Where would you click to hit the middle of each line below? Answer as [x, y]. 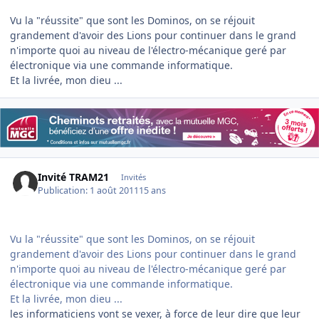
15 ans [153, 190]
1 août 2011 [115, 190]
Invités [133, 177]
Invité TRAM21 [74, 177]
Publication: [64, 190]
